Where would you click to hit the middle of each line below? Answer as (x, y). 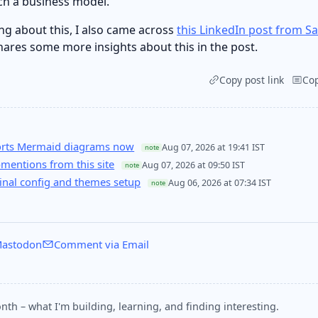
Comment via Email (101, 244)
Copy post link (251, 79)
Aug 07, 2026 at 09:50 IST (194, 165)
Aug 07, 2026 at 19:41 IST (214, 148)
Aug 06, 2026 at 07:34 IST (220, 183)
